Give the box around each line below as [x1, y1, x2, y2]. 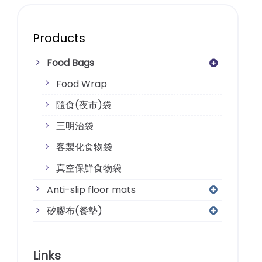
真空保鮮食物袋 [56, 161, 122, 175]
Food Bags [46, 56, 94, 70]
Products [32, 29, 85, 46]
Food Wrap [56, 77, 107, 91]
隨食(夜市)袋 [56, 98, 112, 112]
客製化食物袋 [56, 140, 112, 154]
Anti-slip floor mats [46, 182, 136, 196]
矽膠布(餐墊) [46, 204, 102, 218]
